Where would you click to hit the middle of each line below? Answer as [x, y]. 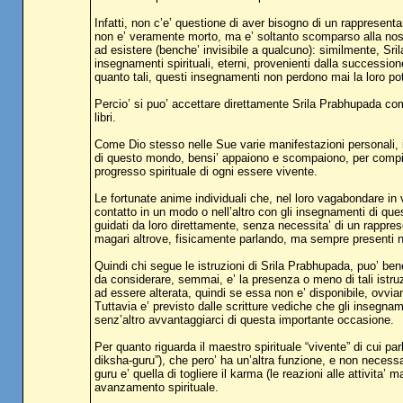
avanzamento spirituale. [156, 387]
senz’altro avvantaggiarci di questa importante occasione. [244, 320]
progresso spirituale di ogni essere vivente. [206, 171]
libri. [105, 117]
